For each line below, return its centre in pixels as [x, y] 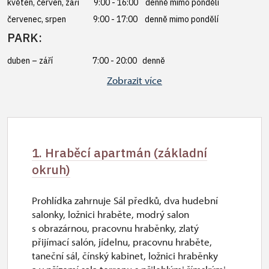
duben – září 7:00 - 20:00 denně [86, 61]
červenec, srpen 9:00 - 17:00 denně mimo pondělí [113, 19]
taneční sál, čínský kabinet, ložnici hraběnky [125, 255]
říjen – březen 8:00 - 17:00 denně [87, 78]
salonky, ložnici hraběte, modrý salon [110, 214]
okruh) [51, 170]
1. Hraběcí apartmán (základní [119, 153]
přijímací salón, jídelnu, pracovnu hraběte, [122, 242]
